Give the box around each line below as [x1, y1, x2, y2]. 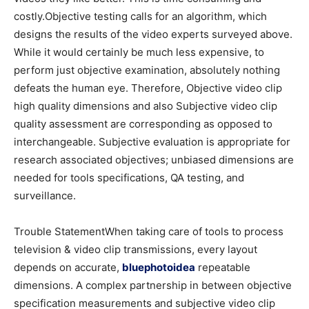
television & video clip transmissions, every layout [14, 243, 257, 257]
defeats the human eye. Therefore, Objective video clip [14, 81, 282, 95]
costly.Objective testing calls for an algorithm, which [14, 10, 267, 23]
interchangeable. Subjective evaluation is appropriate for [14, 135, 290, 149]
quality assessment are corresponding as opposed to [14, 117, 272, 131]
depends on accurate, [14, 261, 122, 275]
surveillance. [14, 189, 76, 203]
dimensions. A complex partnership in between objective [14, 279, 292, 292]
